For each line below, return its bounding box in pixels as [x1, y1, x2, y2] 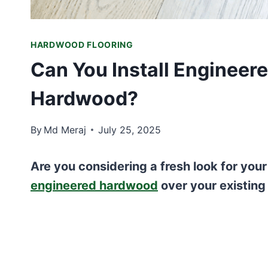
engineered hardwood [31, 178, 158, 193]
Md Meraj [44, 123, 87, 136]
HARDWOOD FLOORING [31, 39, 133, 50]
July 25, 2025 [98, 123, 162, 136]
